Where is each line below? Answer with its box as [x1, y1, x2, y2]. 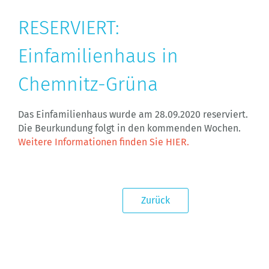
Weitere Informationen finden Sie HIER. [18, 136, 189, 148]
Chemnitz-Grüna [18, 73, 158, 95]
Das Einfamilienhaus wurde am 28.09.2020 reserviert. [18, 109, 248, 120]
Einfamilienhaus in [18, 44, 178, 67]
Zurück [141, 195, 171, 206]
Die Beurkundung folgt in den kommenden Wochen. [18, 122, 241, 134]
